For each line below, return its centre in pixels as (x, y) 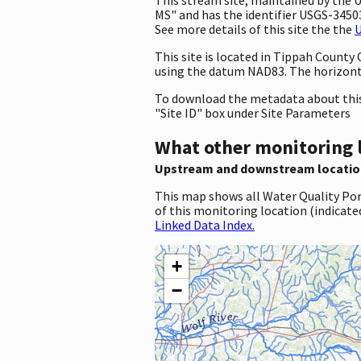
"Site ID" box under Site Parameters (253, 112)
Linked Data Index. (205, 224)
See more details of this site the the (255, 29)
